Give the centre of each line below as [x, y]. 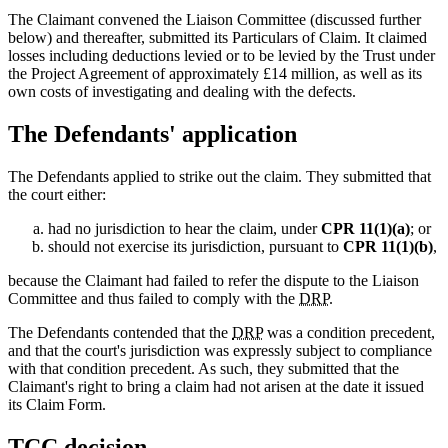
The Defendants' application [152, 134]
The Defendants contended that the [120, 332]
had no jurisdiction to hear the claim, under [184, 228]
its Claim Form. [57, 404]
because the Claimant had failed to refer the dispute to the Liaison [213, 280]
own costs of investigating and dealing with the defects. [182, 92]
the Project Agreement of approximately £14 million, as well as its [215, 74]
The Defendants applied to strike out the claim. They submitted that [219, 176]
